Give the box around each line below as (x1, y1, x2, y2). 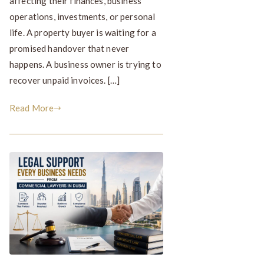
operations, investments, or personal (9, 11, 156, 22)
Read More (9, 102, 54, 113)
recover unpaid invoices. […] (9, 74, 120, 85)
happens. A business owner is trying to (9, 58, 161, 70)
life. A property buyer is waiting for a (9, 27, 156, 38)
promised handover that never (9, 42, 130, 54)
